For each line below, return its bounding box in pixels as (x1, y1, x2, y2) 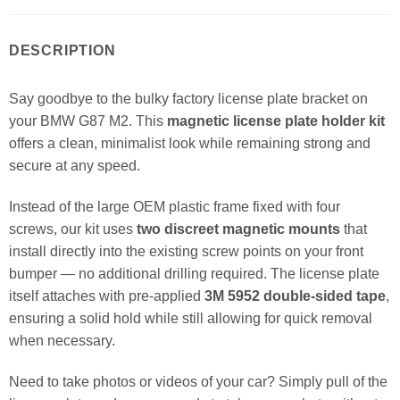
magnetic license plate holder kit (166, 113, 385, 129)
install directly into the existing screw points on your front (8, 244, 363, 260)
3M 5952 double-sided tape (204, 288, 386, 304)
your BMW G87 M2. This (8, 113, 167, 129)
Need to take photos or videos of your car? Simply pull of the (8, 374, 387, 390)
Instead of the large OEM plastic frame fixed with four (8, 199, 340, 215)
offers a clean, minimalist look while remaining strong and (8, 136, 371, 152)
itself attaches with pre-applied (8, 288, 204, 304)
